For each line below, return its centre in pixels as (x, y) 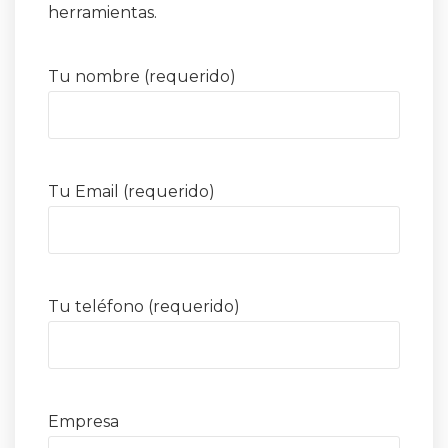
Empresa (83, 422)
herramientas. (102, 13)
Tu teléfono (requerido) (144, 307)
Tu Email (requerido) (131, 192)
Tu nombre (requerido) (142, 77)
